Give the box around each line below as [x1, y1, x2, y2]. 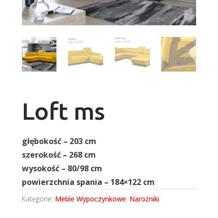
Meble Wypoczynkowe [54, 194, 126, 204]
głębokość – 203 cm [21, 136, 96, 147]
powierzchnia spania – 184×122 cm [21, 177, 155, 188]
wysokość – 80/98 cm [21, 163, 102, 174]
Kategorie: [21, 194, 55, 204]
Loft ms [21, 97, 105, 125]
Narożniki [129, 194, 159, 204]
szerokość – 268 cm [21, 149, 96, 161]
